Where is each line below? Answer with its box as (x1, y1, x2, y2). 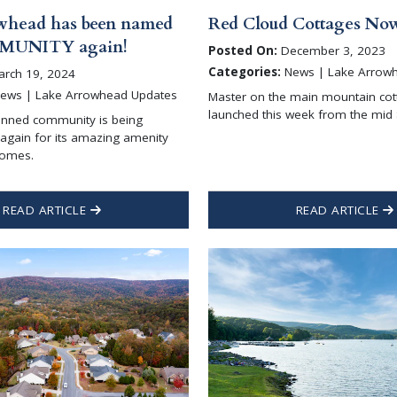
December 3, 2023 (277, 43, 386, 59)
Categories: (208, 64, 282, 80)
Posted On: (208, 43, 278, 59)
